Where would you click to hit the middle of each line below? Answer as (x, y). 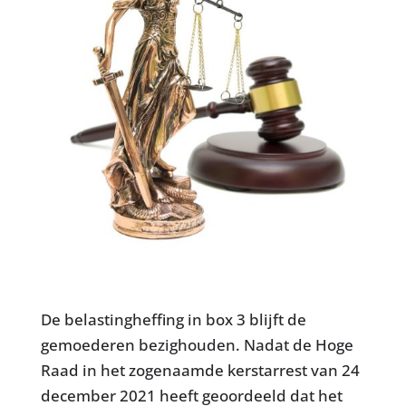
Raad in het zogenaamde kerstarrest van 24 (200, 370)
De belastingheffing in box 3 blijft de (173, 319)
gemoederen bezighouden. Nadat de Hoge (197, 344)
